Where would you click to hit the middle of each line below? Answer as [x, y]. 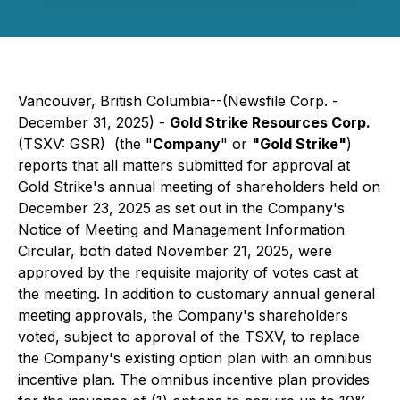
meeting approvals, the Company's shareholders [183, 315]
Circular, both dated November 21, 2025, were [175, 251]
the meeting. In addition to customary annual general [196, 294]
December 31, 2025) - [94, 122]
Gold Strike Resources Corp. [270, 122]
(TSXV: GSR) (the [82, 144]
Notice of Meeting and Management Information [181, 229]
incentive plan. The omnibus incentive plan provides [194, 379]
